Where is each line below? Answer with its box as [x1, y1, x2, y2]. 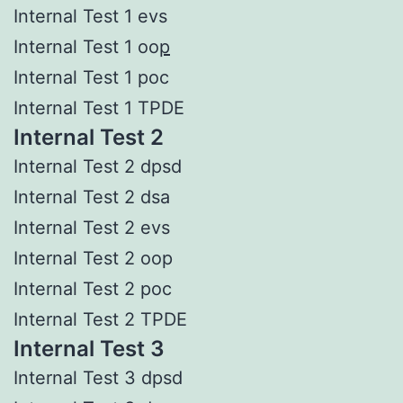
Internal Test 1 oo [13, 35, 159, 58]
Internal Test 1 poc [13, 66, 169, 88]
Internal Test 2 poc [13, 277, 172, 300]
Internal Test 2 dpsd [13, 155, 182, 177]
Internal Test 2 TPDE [13, 308, 187, 330]
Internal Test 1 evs [13, 4, 167, 27]
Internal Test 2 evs [13, 216, 170, 238]
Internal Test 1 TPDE [13, 96, 184, 119]
